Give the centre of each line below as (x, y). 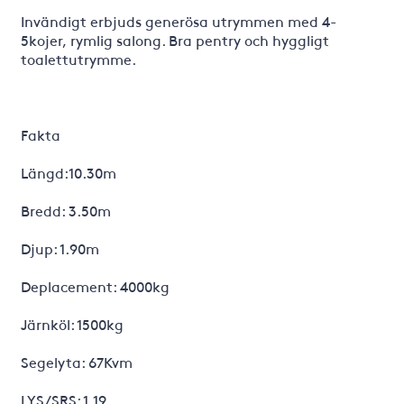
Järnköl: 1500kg (72, 324)
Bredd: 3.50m (65, 210)
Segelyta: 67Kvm (76, 362)
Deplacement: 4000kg (95, 286)
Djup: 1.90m (60, 248)
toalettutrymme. (78, 59)
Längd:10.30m (68, 172)
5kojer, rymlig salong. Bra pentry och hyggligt (174, 40)
